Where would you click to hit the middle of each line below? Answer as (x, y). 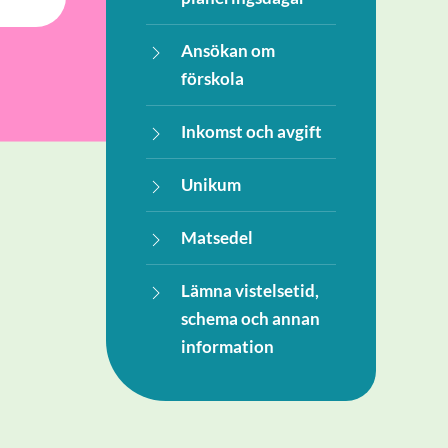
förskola (212, 79)
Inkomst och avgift (251, 132)
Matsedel (217, 238)
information (227, 347)
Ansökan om (228, 51)
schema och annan (250, 319)
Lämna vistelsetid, (250, 291)
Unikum (211, 185)
